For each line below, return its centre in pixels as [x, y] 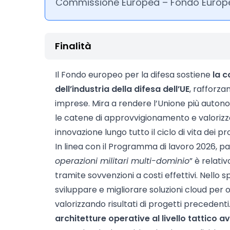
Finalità [73, 46]
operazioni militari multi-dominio [122, 161]
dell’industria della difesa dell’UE [122, 89]
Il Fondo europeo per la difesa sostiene [134, 75]
